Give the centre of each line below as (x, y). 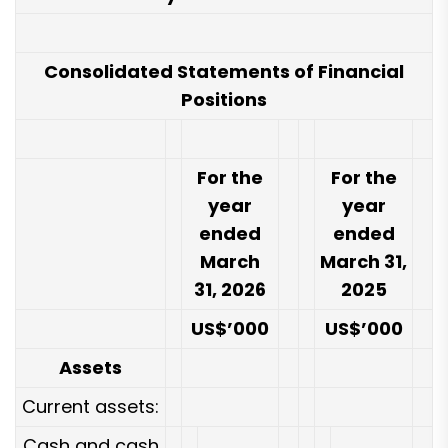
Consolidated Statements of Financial (224, 71)
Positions (224, 99)
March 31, (363, 261)
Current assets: (90, 406)
